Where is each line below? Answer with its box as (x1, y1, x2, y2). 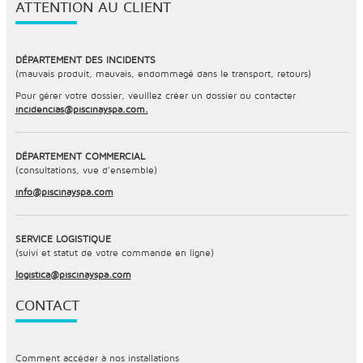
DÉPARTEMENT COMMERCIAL (15, 150, 145, 163)
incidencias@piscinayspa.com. (15, 103, 148, 116)
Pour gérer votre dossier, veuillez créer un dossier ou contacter (15, 89, 296, 102)
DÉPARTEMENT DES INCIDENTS (15, 53, 156, 66)
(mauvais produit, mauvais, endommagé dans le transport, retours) (15, 67, 311, 80)
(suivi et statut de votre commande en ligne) (15, 246, 214, 259)
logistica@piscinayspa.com (15, 268, 131, 281)
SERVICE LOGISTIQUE (15, 233, 111, 246)
